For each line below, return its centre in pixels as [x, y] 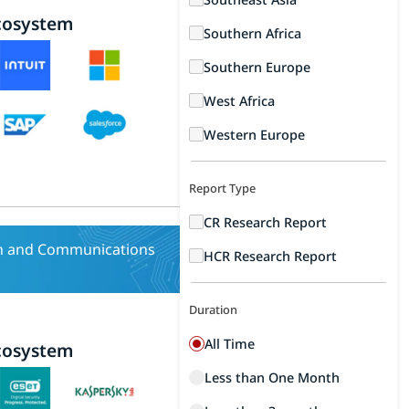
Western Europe [255, 135]
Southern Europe [257, 67]
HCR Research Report [271, 256]
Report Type [223, 188]
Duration [214, 309]
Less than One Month [273, 378]
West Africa [240, 101]
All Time [230, 344]
